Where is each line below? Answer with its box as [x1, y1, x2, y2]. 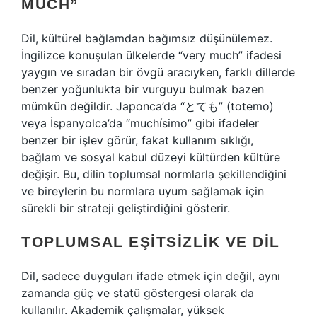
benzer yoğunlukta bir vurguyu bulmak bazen [21, 82, 264, 96]
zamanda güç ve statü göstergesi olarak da [21, 286, 254, 300]
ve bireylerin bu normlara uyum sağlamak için [21, 184, 264, 198]
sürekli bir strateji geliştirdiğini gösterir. [21, 201, 230, 215]
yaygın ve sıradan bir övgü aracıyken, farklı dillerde [21, 65, 295, 79]
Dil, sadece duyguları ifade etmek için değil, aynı [21, 269, 280, 283]
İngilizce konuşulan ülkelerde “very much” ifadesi [21, 48, 282, 62]
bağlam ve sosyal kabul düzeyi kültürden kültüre [21, 150, 280, 164]
